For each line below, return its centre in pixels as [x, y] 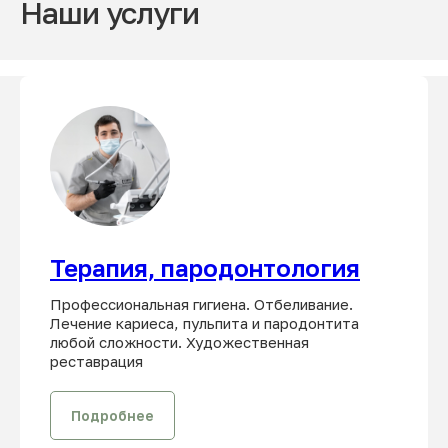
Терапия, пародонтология [205, 267]
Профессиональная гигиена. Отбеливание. [201, 303]
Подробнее [112, 415]
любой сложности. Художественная [179, 341]
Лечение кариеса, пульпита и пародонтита [204, 322]
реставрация [96, 360]
